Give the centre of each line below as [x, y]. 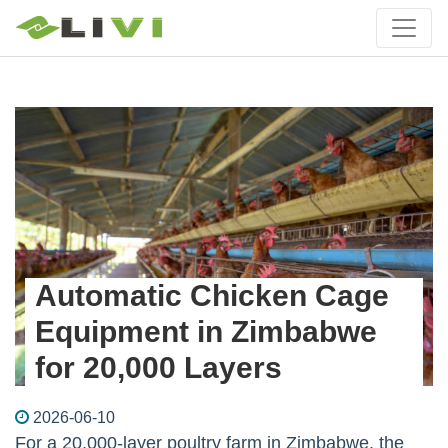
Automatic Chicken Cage [212, 295]
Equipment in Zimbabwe [206, 331]
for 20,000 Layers [158, 367]
